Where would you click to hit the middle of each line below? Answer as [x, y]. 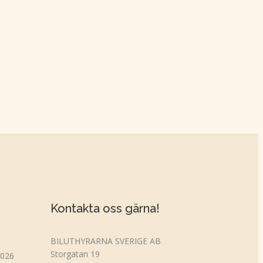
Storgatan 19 [75, 254]
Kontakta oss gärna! [105, 208]
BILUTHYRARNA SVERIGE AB [105, 241]
